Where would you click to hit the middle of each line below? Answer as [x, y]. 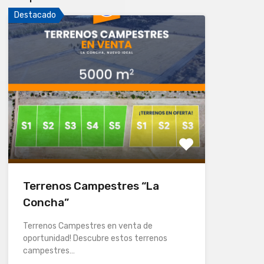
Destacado [35, 15]
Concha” [46, 202]
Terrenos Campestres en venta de [88, 226]
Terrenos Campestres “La [91, 186]
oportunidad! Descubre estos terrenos [95, 238]
